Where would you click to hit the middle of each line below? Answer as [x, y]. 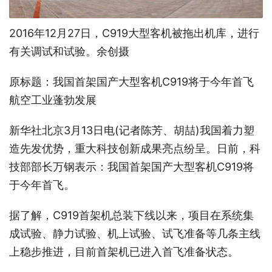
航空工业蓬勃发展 [53, 100]
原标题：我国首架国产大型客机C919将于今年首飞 [131, 82]
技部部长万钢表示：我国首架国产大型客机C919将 [131, 167]
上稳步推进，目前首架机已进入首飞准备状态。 [124, 252]
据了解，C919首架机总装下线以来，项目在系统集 [131, 216]
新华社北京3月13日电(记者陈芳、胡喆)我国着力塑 [132, 131]
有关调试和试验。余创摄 [69, 52]
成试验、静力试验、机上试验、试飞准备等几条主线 [135, 234]
